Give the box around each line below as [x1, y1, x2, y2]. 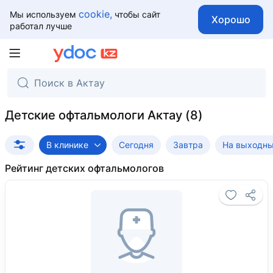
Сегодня [119, 140, 154, 150]
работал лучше [10, 20, 72, 31]
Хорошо [211, 13, 250, 26]
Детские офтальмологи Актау [5, 108, 182, 122]
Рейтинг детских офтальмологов [5, 162, 164, 174]
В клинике [46, 140, 88, 150]
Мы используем [10, 9, 79, 19]
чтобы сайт [112, 9, 160, 19]
